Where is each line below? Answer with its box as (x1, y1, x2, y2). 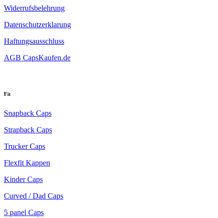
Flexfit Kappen (4, 158, 50, 167)
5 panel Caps (4, 208, 44, 217)
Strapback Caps (4, 125, 52, 134)
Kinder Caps (4, 175, 43, 183)
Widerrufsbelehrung (4, 3, 65, 12)
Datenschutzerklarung (4, 20, 71, 29)
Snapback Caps (4, 109, 52, 117)
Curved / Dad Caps (4, 191, 63, 200)
